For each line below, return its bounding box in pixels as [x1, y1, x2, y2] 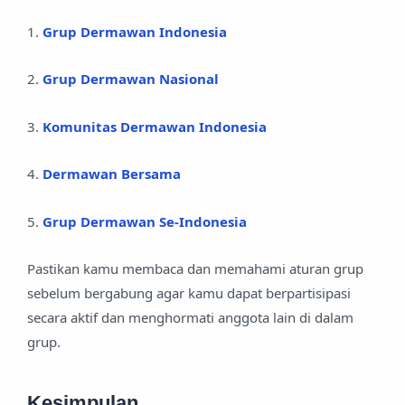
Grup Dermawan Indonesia [42, 22, 227, 41]
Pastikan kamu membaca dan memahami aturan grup [27, 259, 363, 278]
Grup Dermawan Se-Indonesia [42, 212, 247, 231]
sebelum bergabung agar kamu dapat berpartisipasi [27, 284, 351, 303]
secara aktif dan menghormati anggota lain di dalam [27, 308, 353, 327]
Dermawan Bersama [42, 165, 181, 184]
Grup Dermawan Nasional [42, 70, 219, 89]
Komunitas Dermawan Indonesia [42, 117, 267, 136]
